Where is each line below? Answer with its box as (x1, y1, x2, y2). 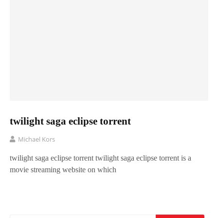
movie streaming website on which (10, 165, 116, 174)
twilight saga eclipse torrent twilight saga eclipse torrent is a (10, 153, 191, 162)
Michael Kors (18, 134, 55, 144)
